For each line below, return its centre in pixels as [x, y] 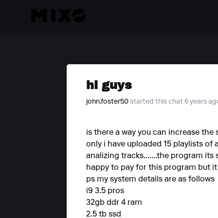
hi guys [109, 85]
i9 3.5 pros [105, 191]
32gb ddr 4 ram [114, 203]
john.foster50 [107, 102]
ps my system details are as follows [150, 180]
